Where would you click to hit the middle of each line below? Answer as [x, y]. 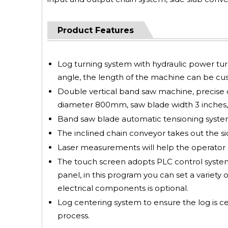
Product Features [96, 30]
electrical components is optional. [123, 188]
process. [74, 216]
